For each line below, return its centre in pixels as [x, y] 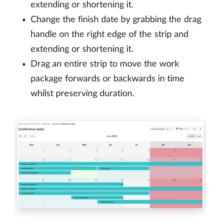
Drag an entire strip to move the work [105, 64]
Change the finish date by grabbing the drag [116, 20]
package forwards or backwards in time [108, 79]
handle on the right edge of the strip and [110, 35]
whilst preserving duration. [82, 94]
